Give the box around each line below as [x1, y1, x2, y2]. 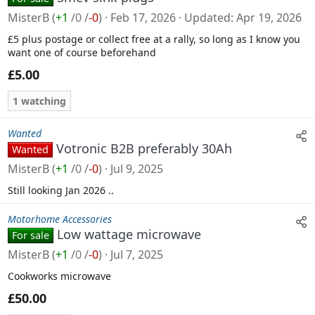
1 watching [13, 94, 66, 108]
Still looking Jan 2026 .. [8, 184, 114, 198]
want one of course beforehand [8, 46, 156, 60]
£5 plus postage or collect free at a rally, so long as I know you [8, 32, 300, 46]
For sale [12, 229, 50, 243]
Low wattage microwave [57, 226, 202, 243]
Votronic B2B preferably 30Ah [56, 140, 233, 157]
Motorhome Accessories [8, 212, 112, 226]
